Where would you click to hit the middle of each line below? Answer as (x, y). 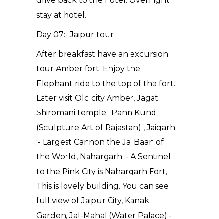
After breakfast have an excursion (102, 54)
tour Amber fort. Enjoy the (88, 69)
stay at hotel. (61, 15)
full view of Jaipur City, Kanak (93, 201)
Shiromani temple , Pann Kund (96, 113)
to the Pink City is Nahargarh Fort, (102, 172)
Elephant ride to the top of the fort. (106, 84)
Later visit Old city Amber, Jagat (97, 98)
